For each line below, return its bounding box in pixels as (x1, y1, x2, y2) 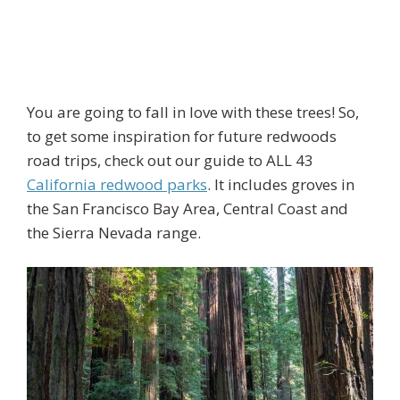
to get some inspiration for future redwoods (27, 125, 337, 146)
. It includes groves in (207, 173, 354, 195)
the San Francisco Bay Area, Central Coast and (27, 197, 348, 219)
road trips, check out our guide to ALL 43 (27, 149, 313, 171)
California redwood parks (27, 173, 207, 195)
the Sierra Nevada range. (27, 221, 201, 243)
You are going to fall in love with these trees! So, (27, 101, 359, 122)
